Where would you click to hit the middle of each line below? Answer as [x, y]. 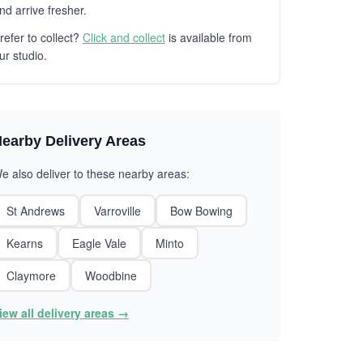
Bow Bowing [201, 211]
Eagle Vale [99, 243]
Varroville [117, 211]
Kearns [25, 243]
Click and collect [124, 37]
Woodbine [111, 275]
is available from [209, 37]
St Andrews [36, 211]
